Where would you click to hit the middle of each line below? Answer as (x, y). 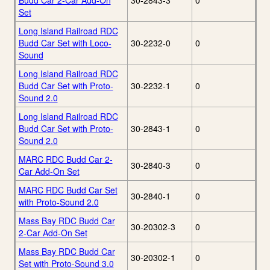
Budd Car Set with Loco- (65, 43)
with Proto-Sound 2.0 (58, 202)
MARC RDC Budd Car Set (68, 190)
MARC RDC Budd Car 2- (65, 159)
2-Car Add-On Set (53, 233)
